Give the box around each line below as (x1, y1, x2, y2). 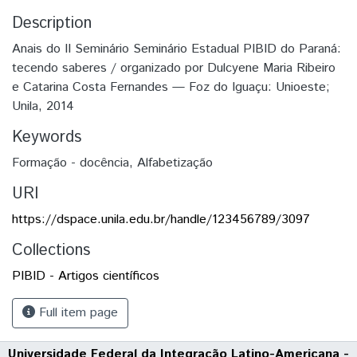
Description (12, 11, 92, 35)
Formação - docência (12, 153, 129, 172)
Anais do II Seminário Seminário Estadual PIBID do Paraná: (12, 39, 341, 58)
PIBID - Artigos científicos (12, 266, 159, 285)
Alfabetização (137, 153, 213, 172)
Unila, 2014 (12, 96, 74, 116)
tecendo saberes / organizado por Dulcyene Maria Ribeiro (12, 58, 335, 77)
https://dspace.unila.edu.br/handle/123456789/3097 (12, 210, 310, 229)
